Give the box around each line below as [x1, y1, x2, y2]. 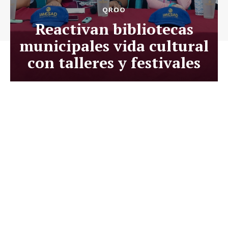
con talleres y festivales [27, 52, 201, 73]
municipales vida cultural [19, 36, 209, 56]
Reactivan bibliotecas [35, 19, 193, 40]
